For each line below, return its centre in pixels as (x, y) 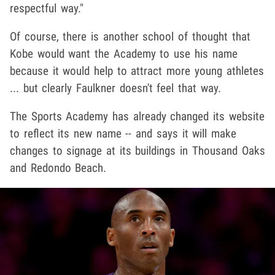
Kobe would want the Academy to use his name (124, 54)
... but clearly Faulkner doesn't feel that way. (115, 88)
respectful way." (47, 9)
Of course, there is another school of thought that (130, 37)
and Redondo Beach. (58, 168)
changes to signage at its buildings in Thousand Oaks (137, 151)
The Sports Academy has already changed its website (137, 117)
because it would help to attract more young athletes (137, 71)
